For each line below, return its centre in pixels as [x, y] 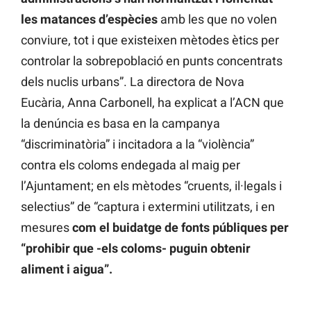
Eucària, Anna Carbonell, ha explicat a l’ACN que [152, 103]
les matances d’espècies [89, 19]
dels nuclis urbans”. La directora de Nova [133, 82]
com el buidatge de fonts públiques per [180, 228]
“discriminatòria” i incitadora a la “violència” [137, 144]
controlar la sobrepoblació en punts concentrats [152, 61]
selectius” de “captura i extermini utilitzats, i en [148, 207]
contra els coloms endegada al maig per [131, 165]
